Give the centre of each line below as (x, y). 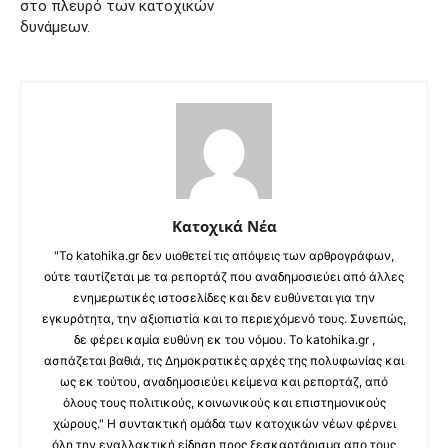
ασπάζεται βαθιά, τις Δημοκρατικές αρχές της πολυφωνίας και (224, 361)
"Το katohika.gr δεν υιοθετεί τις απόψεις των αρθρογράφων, (224, 256)
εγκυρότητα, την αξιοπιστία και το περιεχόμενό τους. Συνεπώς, (224, 319)
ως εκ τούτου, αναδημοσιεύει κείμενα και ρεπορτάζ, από (224, 382)
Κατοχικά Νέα (224, 226)
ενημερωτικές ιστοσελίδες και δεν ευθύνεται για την (224, 298)
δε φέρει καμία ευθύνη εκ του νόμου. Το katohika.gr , (224, 340)
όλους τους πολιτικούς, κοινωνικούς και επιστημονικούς (224, 403)
